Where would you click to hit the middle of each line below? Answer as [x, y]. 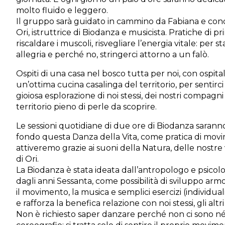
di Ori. [27, 159]
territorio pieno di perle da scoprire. [86, 107]
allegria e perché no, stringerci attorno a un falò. [113, 54]
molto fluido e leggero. [62, 10]
